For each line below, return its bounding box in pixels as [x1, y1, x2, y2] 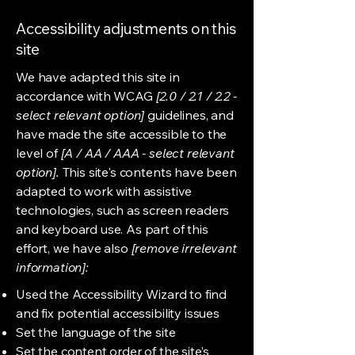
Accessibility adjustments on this [16, 19, 236, 38]
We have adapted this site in [16, 69, 180, 85]
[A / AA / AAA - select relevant [57, 145, 235, 161]
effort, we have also [16, 240, 132, 256]
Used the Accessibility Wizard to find [16, 286, 227, 302]
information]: [16, 259, 89, 275]
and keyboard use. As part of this [16, 221, 208, 237]
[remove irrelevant [131, 240, 237, 256]
